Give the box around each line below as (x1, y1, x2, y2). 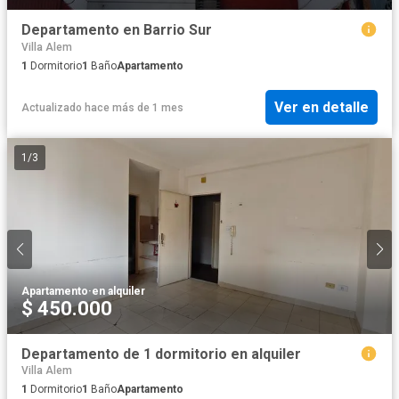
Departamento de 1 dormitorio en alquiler (21, 345, 301, 362)
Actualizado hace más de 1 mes (21, 101, 183, 114)
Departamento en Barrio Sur (21, 20, 212, 38)
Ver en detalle (274, 99, 369, 117)
